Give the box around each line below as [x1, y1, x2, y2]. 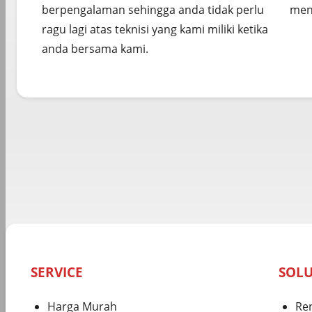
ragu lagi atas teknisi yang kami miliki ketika [42, 21, 268, 37]
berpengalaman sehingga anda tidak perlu [42, 1, 264, 17]
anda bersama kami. [42, 40, 148, 56]
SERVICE [31, 263, 83, 281]
